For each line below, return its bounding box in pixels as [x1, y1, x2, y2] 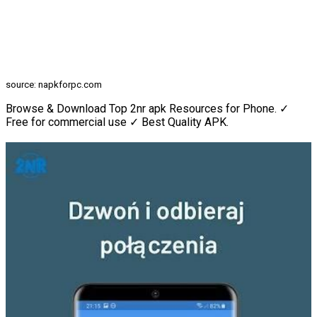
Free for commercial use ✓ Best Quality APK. [6, 115, 229, 129]
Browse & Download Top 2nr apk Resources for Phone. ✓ [6, 102, 289, 116]
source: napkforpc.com [6, 79, 102, 91]
